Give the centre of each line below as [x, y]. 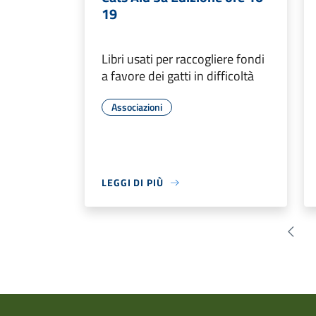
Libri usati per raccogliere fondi [183, 59]
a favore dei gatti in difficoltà [178, 76]
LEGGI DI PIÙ [133, 183]
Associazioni [137, 107]
